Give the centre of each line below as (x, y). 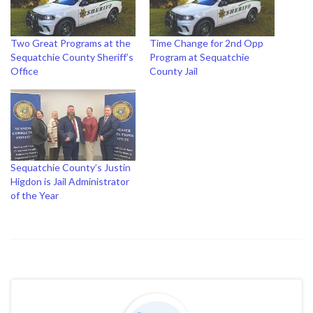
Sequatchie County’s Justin (71, 168)
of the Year (35, 196)
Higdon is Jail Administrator (70, 182)
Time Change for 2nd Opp (206, 43)
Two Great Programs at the (71, 43)
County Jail (174, 71)
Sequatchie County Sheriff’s (72, 57)
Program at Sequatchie (199, 57)
